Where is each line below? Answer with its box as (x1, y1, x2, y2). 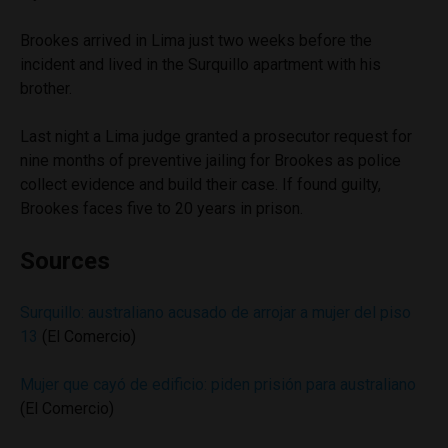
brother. (20, 79, 72, 98)
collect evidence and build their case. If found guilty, (20, 175, 381, 194)
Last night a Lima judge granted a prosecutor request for (20, 127, 412, 146)
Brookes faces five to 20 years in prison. (20, 199, 303, 218)
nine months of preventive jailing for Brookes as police (20, 151, 401, 170)
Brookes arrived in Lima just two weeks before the (20, 31, 372, 50)
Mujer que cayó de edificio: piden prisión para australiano (20, 375, 416, 394)
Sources (20, 247, 110, 275)
